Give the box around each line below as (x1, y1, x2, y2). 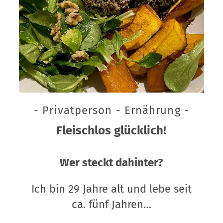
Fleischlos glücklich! (56, 123, 167, 137)
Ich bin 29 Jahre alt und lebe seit (31, 182, 192, 196)
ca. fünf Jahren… (71, 197, 151, 211)
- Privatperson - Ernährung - (34, 103, 189, 117)
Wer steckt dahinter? (59, 155, 163, 169)
